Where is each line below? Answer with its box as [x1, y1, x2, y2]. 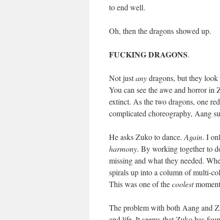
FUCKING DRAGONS [109, 49, 188, 60]
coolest [172, 179, 193, 189]
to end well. [109, 2, 145, 12]
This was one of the [109, 179, 172, 189]
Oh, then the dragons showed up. [109, 26, 211, 36]
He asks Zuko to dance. [109, 132, 184, 142]
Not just [109, 73, 136, 83]
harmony [109, 143, 137, 154]
